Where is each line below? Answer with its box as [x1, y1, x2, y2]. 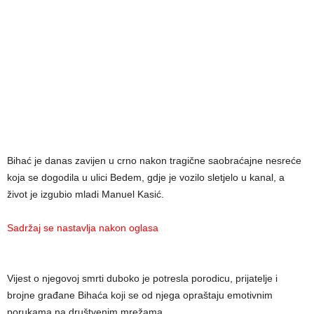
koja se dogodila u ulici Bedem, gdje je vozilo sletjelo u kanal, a [7, 172, 285, 183]
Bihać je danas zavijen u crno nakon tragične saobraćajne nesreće [7, 155, 301, 166]
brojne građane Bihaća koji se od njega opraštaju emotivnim [7, 289, 273, 301]
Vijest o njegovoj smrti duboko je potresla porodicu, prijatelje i [7, 273, 278, 284]
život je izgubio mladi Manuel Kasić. [7, 189, 164, 200]
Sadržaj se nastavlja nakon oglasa [7, 222, 158, 233]
